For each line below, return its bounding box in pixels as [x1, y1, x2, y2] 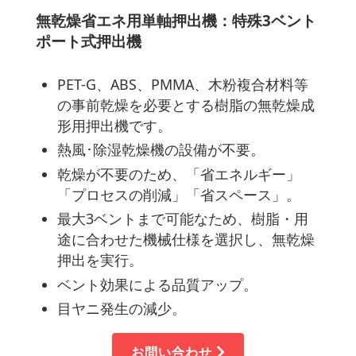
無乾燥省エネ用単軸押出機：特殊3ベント [35, 10, 316, 31]
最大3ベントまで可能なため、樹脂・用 [56, 209, 308, 229]
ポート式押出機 [35, 30, 141, 52]
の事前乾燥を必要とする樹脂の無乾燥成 [56, 95, 315, 114]
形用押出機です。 [56, 115, 172, 135]
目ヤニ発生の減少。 [56, 299, 186, 319]
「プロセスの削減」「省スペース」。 [56, 184, 300, 204]
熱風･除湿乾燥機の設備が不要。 [56, 140, 265, 160]
